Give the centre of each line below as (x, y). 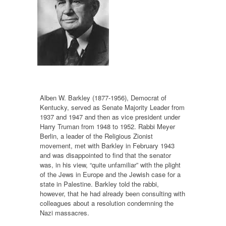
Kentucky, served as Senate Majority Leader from (112, 107)
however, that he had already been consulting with (112, 193)
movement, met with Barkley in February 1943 (107, 145)
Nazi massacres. (65, 212)
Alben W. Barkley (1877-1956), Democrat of (103, 97)
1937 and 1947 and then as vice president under (110, 117)
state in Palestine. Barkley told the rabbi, (99, 184)
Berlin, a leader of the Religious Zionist (96, 136)
